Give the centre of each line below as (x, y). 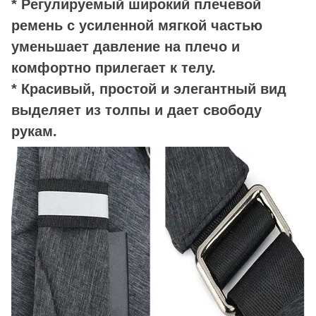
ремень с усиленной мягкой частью (137, 25)
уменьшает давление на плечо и (126, 46)
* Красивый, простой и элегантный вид (149, 89)
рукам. (34, 131)
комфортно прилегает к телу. (114, 67)
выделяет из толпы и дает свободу (136, 110)
